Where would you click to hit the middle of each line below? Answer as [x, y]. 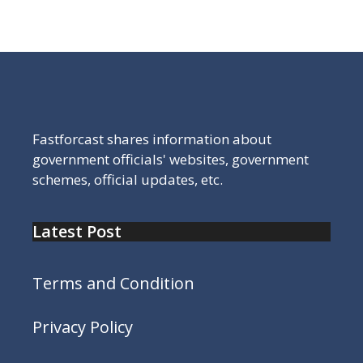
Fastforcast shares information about [152, 139]
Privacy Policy [83, 327]
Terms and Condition [113, 283]
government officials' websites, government [171, 159]
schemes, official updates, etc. [128, 179]
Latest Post [77, 231]
